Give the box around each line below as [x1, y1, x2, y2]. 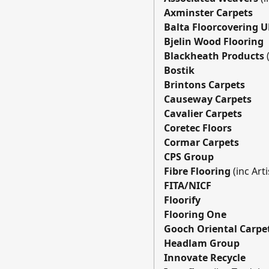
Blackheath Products [164, 49, 267, 62]
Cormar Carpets [164, 135, 239, 149]
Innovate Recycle [164, 250, 248, 264]
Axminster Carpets [164, 5, 253, 19]
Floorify [164, 193, 201, 207]
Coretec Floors [164, 121, 232, 134]
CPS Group [164, 150, 214, 163]
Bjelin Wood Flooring [164, 34, 264, 48]
